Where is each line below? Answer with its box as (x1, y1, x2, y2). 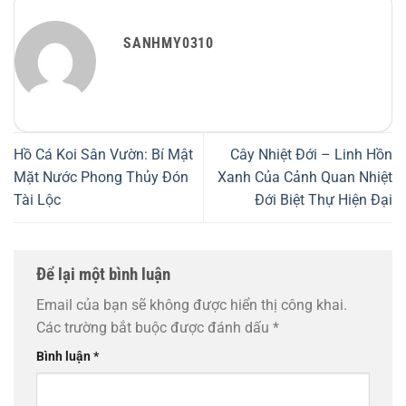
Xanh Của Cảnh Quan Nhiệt (217, 169, 392, 187)
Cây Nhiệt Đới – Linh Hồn (230, 146, 392, 164)
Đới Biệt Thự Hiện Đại (255, 191, 392, 209)
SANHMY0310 (123, 34, 214, 53)
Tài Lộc (14, 191, 61, 209)
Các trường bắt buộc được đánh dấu (36, 319, 273, 337)
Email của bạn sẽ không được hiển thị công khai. (36, 296, 347, 314)
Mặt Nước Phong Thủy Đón (14, 169, 188, 187)
